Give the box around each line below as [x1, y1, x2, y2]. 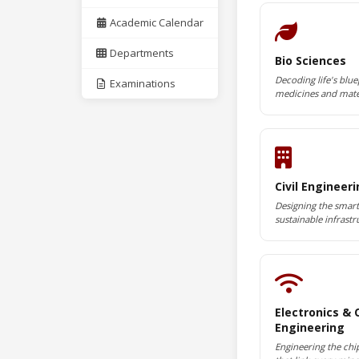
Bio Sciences [275, 53, 346, 68]
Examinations [107, 76, 176, 91]
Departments [107, 46, 175, 60]
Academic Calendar [107, 15, 204, 30]
